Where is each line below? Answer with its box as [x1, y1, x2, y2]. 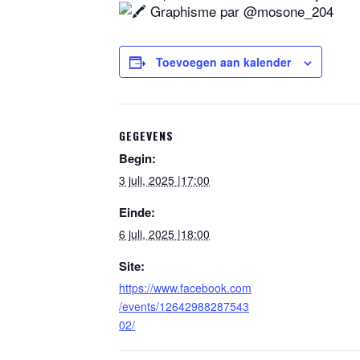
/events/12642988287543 [119, 298, 249, 315]
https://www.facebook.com [119, 280, 252, 297]
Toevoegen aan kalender [156, 54, 291, 71]
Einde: [119, 203, 155, 222]
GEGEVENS [119, 127, 174, 145]
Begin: [119, 149, 156, 168]
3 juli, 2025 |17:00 [119, 172, 210, 189]
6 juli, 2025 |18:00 [119, 226, 210, 243]
